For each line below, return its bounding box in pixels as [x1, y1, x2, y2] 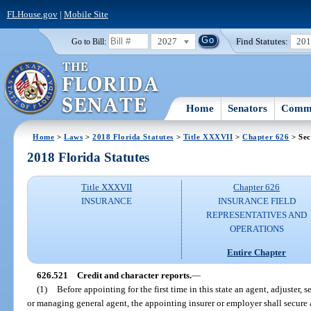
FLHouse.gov [6, 8, 58, 19]
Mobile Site [63, 8, 108, 19]
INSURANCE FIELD [217, 196, 296, 207]
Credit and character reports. [76, 269, 192, 280]
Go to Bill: [71, 37, 106, 46]
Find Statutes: [236, 35, 289, 47]
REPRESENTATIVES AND [206, 210, 308, 221]
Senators [228, 102, 268, 114]
